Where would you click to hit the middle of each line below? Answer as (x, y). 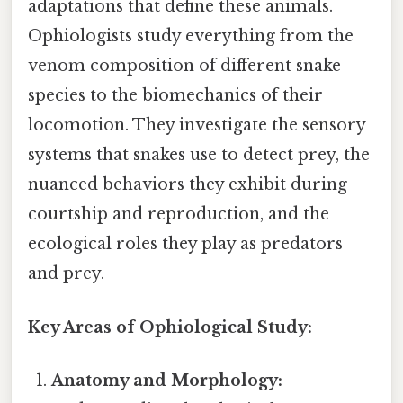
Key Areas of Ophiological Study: (170, 327)
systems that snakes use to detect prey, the (199, 155)
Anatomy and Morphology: (167, 380)
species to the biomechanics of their (175, 96)
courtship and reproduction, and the (179, 215)
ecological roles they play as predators (185, 244)
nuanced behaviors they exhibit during (188, 185)
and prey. (66, 274)
